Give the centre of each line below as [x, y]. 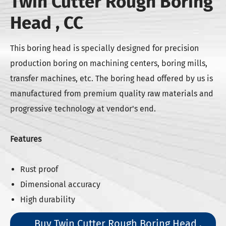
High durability [48, 200]
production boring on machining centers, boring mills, [109, 63]
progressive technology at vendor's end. [83, 109]
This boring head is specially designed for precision [104, 48]
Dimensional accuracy [60, 184]
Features [26, 139]
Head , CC [47, 23]
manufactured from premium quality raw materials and [112, 94]
